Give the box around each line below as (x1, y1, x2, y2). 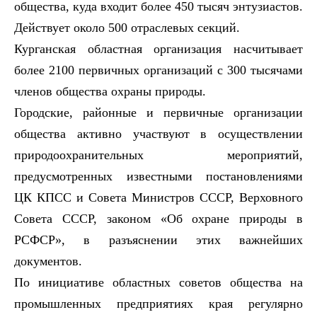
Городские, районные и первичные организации (14, 105, 303, 120)
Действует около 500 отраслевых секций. (14, 20, 240, 35)
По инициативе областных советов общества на (14, 275, 303, 289)
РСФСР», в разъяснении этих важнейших (14, 232, 303, 247)
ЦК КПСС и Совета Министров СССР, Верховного (14, 190, 303, 204)
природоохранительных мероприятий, (14, 147, 303, 162)
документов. (14, 253, 82, 268)
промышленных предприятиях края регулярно (14, 296, 303, 311)
